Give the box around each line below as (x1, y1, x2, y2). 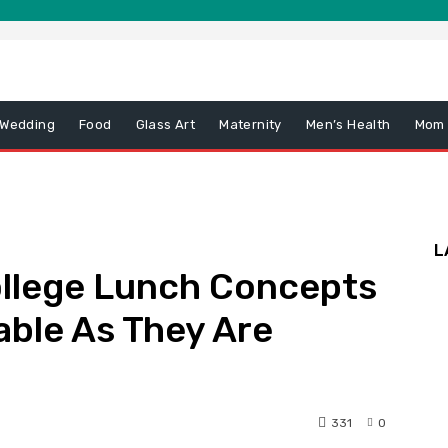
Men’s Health (305, 117, 391, 132)
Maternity (219, 117, 282, 132)
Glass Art (135, 117, 196, 132)
